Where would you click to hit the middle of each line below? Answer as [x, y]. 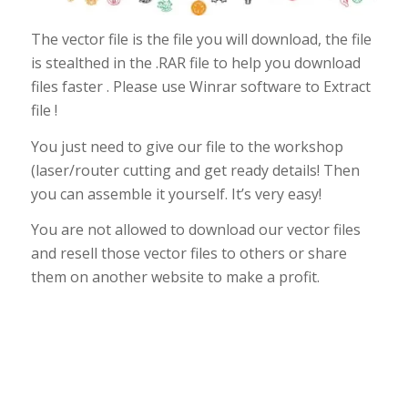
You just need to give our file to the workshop [187, 146]
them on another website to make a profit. [175, 277]
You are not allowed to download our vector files [195, 230]
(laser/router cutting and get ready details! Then [195, 170]
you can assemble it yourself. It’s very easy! [176, 194]
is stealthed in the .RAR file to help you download [195, 63]
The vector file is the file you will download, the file [201, 40]
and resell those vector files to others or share [189, 254]
